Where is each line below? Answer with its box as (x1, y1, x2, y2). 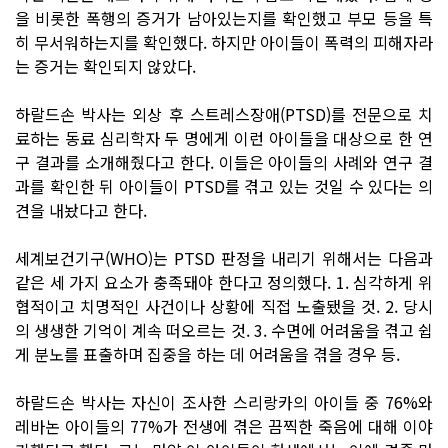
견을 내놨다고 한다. (15, 197, 147, 222)
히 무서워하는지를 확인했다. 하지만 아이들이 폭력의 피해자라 (15, 29, 433, 54)
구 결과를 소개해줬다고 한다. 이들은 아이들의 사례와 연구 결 (15, 149, 433, 174)
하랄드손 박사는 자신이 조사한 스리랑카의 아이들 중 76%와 (15, 389, 433, 414)
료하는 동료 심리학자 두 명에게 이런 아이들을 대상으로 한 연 (15, 125, 433, 150)
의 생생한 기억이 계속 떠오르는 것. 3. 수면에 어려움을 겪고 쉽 (15, 317, 433, 342)
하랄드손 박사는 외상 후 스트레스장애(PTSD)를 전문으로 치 (15, 101, 433, 126)
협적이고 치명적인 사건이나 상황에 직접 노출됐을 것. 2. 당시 (15, 293, 433, 318)
